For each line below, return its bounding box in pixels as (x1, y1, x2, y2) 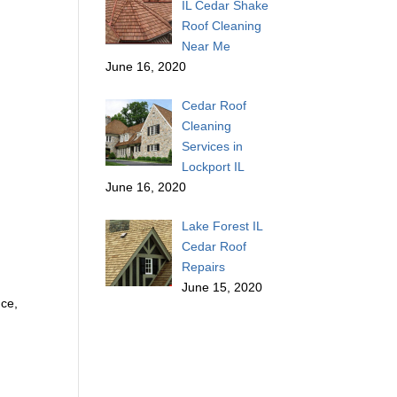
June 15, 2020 (181, 280, 262, 295)
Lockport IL (181, 160, 245, 175)
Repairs (181, 260, 225, 275)
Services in (181, 139, 243, 154)
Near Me (181, 39, 230, 54)
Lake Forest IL (181, 219, 262, 234)
